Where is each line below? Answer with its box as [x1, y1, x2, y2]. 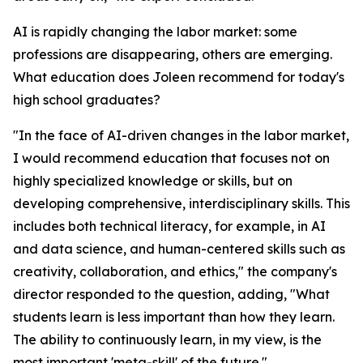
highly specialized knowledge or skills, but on [13, 173, 293, 190]
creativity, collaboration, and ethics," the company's [13, 263, 337, 280]
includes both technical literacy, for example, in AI [13, 218, 326, 235]
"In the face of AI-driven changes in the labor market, [13, 127, 349, 144]
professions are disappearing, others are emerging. [13, 46, 332, 63]
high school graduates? [13, 92, 160, 109]
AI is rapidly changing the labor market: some [13, 23, 297, 41]
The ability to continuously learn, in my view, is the [13, 331, 322, 348]
